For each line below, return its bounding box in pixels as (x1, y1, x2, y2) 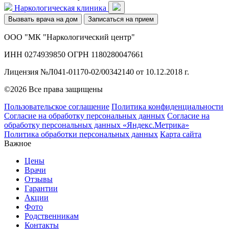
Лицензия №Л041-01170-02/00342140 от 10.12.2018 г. (4, 67, 189, 76)
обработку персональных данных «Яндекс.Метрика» (4, 120, 189, 129)
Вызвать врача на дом (8, 15, 78, 23)
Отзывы (25, 174, 53, 184)
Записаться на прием (88, 15, 154, 23)
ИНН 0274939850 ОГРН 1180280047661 (4, 50, 144, 59)
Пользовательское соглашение (4, 102, 109, 111)
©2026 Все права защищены (4, 84, 103, 94)
